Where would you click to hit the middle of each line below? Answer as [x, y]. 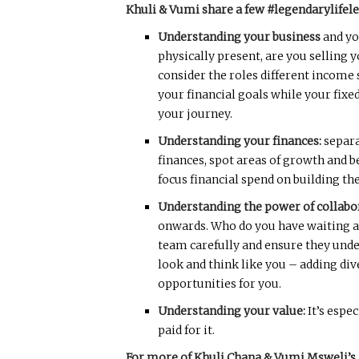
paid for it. [186, 330]
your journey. [195, 113]
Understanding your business [239, 36]
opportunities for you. [221, 283]
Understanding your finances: [241, 141]
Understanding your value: [233, 311]
